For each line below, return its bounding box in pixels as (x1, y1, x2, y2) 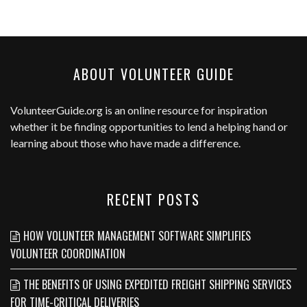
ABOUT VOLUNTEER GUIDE (73, 63, 234, 84)
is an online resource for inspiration (103, 103, 267, 116)
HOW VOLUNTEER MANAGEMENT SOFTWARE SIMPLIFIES (23, 227, 251, 244)
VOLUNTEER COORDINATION (10, 245, 125, 262)
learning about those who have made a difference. (10, 136, 241, 149)
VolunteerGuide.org (10, 103, 103, 116)
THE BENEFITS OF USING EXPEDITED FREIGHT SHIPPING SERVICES (23, 275, 291, 293)
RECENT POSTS (107, 188, 200, 210)
